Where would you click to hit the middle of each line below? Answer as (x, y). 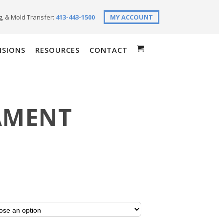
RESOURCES (57, 50)
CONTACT (109, 50)
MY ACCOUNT (131, 17)
